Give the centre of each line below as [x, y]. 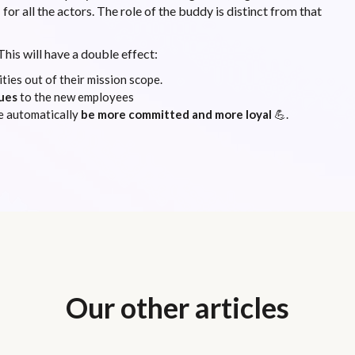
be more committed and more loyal [177, 114]
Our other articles [177, 307]
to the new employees [75, 96]
